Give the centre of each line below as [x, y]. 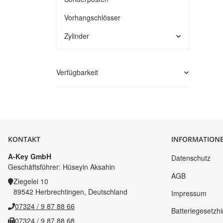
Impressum [189, 193]
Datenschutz [191, 158]
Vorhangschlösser [92, 17]
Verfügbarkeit [77, 72]
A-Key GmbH [30, 156]
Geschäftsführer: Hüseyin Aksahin [61, 167]
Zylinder [77, 36]
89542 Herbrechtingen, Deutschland [70, 192]
